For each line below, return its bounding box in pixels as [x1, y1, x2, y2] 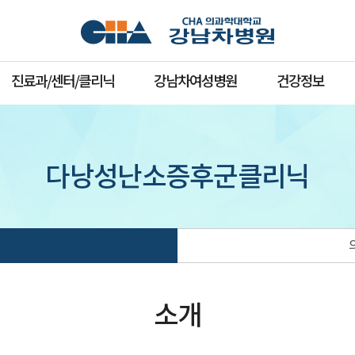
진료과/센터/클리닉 [11, 70, 114, 90]
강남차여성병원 [154, 70, 237, 90]
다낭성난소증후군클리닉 [45, 155, 310, 194]
